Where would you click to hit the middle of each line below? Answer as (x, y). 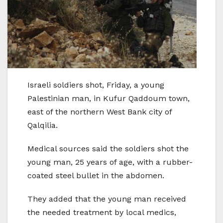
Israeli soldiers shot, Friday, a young (96, 85)
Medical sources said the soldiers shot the (108, 149)
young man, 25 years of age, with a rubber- (110, 162)
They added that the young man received (107, 199)
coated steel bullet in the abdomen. (96, 176)
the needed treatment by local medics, (102, 213)
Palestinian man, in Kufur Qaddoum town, (109, 99)
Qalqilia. (43, 125)
